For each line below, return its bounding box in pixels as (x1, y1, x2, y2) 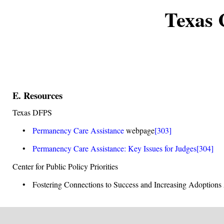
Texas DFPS (12, 107, 52, 117)
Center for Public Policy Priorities (12, 161, 118, 171)
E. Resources (12, 88, 62, 102)
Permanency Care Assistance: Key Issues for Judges (32, 143, 196, 153)
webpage (124, 125, 154, 135)
